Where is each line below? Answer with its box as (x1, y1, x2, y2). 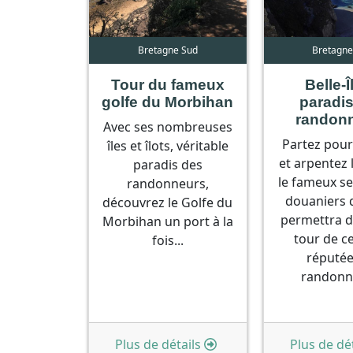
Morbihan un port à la (102, 212, 233, 230)
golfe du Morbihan (102, 93, 234, 110)
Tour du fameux (110, 76, 225, 93)
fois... (151, 231, 184, 249)
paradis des (132, 155, 203, 173)
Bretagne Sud (137, 43, 198, 57)
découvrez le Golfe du (102, 193, 233, 211)
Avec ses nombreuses (102, 117, 232, 136)
